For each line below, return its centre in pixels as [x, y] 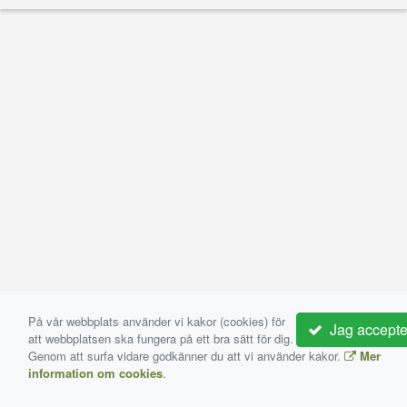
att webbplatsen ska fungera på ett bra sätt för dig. [161, 338]
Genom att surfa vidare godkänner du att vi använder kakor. [186, 356]
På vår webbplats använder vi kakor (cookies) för [157, 321]
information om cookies [95, 373]
